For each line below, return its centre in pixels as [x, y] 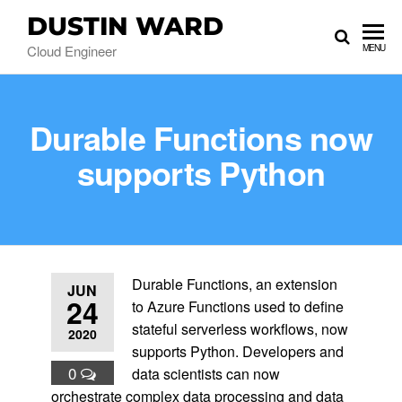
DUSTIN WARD [125, 26]
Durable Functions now [201, 137]
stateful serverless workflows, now [240, 329]
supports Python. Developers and [237, 351]
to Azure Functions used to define [237, 306]
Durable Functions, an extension [234, 284]
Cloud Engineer [72, 50]
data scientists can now [205, 374]
